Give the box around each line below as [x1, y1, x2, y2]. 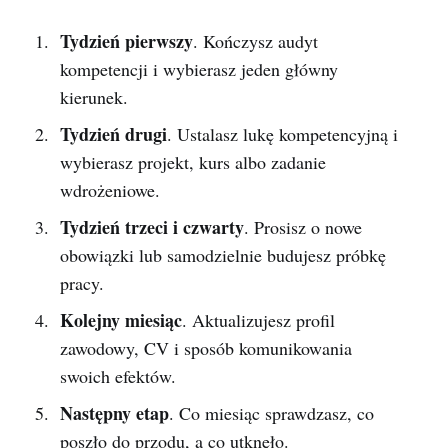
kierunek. [59, 85, 128, 109]
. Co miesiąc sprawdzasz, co [168, 401, 374, 425]
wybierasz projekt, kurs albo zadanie [59, 150, 326, 174]
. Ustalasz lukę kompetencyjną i [166, 122, 398, 146]
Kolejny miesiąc [59, 307, 182, 333]
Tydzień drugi [59, 121, 167, 147]
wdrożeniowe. [59, 178, 160, 202]
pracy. [59, 271, 104, 295]
